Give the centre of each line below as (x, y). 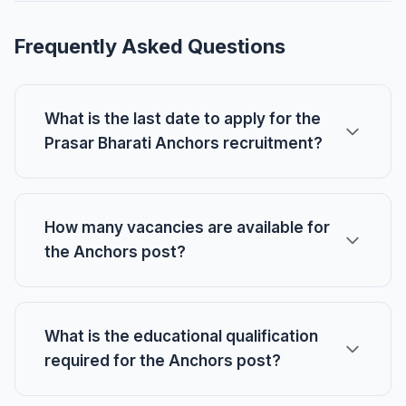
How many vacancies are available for (187, 227)
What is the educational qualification (181, 336)
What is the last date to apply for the (183, 119)
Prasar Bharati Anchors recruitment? (184, 143)
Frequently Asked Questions (150, 46)
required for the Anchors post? (163, 361)
